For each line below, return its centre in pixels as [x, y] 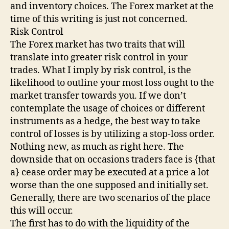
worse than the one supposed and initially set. [109, 186]
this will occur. [42, 211]
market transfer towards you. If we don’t [98, 96]
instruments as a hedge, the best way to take [105, 122]
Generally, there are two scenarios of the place [110, 198]
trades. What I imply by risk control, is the [101, 71]
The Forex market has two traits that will [98, 45]
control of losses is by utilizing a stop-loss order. [112, 134]
